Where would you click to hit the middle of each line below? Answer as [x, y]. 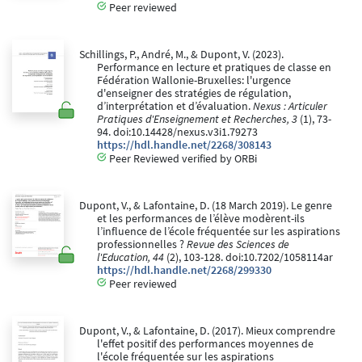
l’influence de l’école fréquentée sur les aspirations [219, 231]
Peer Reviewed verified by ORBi [182, 158]
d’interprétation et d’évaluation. [175, 106]
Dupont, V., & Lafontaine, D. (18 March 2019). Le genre [205, 205]
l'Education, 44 [130, 257]
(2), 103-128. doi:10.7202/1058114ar [248, 257]
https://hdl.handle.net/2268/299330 [184, 270]
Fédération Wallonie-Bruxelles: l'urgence [194, 80]
